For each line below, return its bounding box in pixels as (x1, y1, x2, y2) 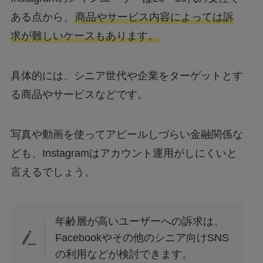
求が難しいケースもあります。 (10, 30, 159, 42)
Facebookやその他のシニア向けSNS (55, 231, 230, 244)
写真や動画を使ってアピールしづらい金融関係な (10, 129, 243, 141)
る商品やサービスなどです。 (10, 89, 148, 101)
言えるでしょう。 (10, 166, 95, 178)
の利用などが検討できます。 (55, 248, 193, 260)
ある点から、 (10, 11, 74, 23)
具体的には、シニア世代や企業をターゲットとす (10, 70, 243, 82)
